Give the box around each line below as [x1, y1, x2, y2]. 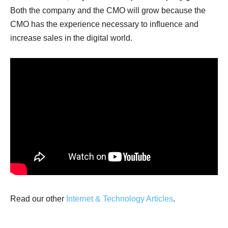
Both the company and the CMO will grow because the [10, 6, 206, 15]
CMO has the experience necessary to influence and [10, 19, 198, 28]
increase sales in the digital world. [10, 33, 132, 42]
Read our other [10, 194, 66, 204]
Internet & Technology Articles [66, 194, 173, 204]
